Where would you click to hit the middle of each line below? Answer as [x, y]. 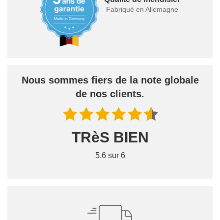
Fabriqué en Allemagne [142, 10]
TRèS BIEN [110, 137]
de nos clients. [110, 94]
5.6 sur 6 [110, 156]
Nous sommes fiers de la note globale [110, 80]
